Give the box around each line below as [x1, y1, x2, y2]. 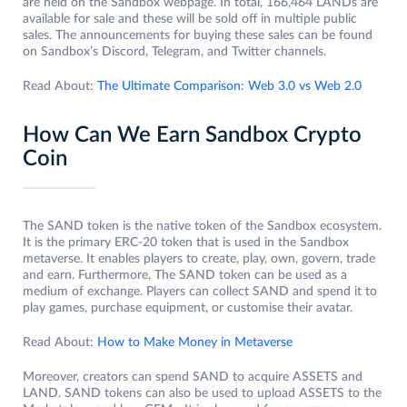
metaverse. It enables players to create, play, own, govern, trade [23, 253, 375, 266]
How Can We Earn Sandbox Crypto [23, 124, 362, 147]
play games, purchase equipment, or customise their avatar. [23, 302, 352, 315]
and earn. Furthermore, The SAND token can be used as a [23, 269, 347, 283]
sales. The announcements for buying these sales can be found [23, 29, 372, 43]
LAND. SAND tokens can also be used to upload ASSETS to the [23, 387, 382, 401]
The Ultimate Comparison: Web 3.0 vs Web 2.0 [97, 80, 362, 94]
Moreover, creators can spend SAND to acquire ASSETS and [23, 371, 362, 384]
